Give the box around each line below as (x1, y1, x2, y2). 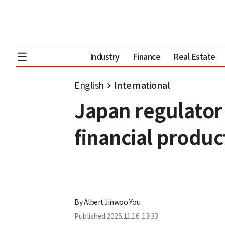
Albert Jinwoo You (83, 197, 140, 207)
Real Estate (173, 51, 215, 62)
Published (74, 212, 105, 221)
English (74, 80, 104, 91)
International (114, 80, 170, 91)
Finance (132, 51, 161, 62)
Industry (89, 51, 120, 62)
